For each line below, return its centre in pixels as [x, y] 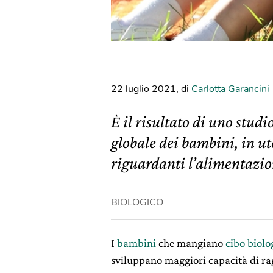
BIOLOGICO [137, 202]
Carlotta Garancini [230, 89]
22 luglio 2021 [144, 89]
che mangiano [191, 243]
